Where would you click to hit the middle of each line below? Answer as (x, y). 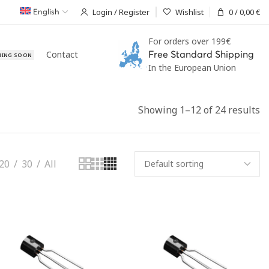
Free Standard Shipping (201, 55)
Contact (62, 54)
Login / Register (121, 12)
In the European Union (192, 68)
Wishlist (189, 12)
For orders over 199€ (189, 41)
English (46, 12)
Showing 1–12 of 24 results (199, 110)
